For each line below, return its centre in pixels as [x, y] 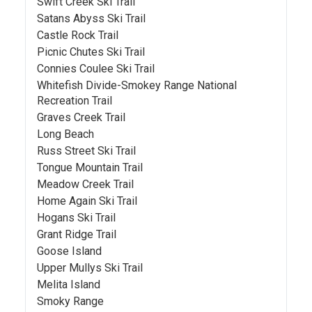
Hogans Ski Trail [76, 218]
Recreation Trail [75, 101]
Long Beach [65, 134]
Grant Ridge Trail [77, 234]
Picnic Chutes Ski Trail [91, 52]
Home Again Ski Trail [87, 201]
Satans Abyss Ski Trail [91, 18]
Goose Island [69, 251]
